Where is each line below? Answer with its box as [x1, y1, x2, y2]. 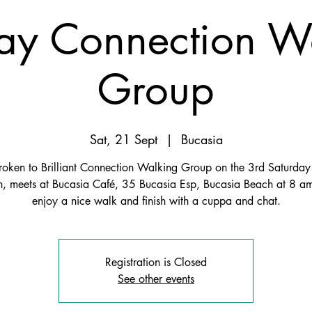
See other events [118, 272, 194, 286]
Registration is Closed [105, 255, 207, 270]
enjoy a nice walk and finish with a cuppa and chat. [31, 194, 281, 208]
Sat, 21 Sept [89, 131, 157, 148]
